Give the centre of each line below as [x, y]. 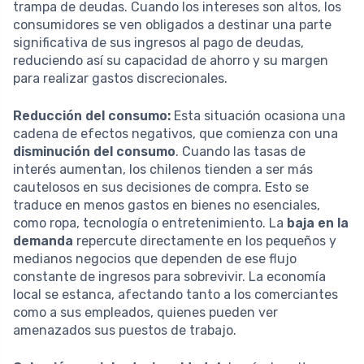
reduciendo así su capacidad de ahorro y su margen [171, 60]
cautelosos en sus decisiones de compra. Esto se [161, 187]
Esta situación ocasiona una [258, 115]
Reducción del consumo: [92, 115]
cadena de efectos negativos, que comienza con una [175, 133]
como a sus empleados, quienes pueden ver [145, 312]
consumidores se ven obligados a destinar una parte [172, 24]
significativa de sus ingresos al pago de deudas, [158, 42]
